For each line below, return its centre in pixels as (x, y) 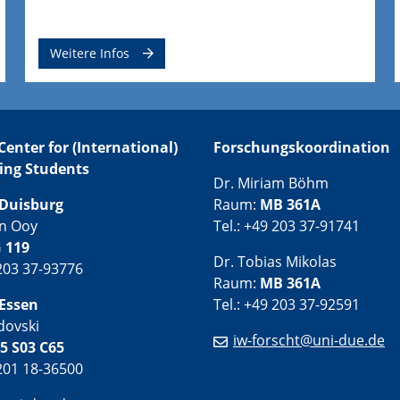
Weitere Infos (90, 53)
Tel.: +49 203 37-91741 (287, 225)
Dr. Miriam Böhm (271, 183)
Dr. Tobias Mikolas (275, 261)
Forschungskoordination (302, 147)
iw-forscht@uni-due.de (309, 340)
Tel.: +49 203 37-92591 (287, 304)
